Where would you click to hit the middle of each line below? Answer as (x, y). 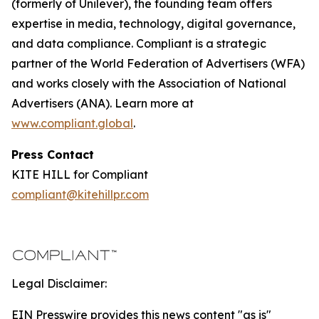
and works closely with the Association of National (149, 83)
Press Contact (53, 155)
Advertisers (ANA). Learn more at (103, 103)
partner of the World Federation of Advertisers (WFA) (158, 63)
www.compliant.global (72, 123)
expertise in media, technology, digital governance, (153, 23)
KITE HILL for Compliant (80, 174)
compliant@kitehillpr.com (80, 194)
